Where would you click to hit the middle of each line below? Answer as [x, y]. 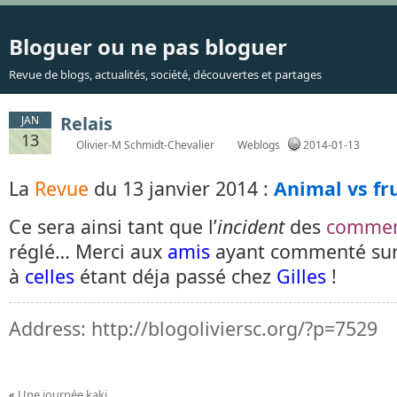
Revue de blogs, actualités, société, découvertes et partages [165, 74]
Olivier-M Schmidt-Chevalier [145, 145]
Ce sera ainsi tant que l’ [113, 226]
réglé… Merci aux [88, 251]
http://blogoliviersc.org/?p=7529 [234, 328]
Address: [50, 328]
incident [251, 226]
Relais [86, 124]
